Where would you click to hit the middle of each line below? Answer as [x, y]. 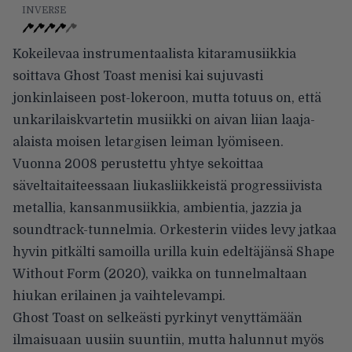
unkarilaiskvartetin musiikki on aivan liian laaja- [164, 120]
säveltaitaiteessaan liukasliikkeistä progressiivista [167, 186]
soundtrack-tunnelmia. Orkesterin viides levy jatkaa [174, 230]
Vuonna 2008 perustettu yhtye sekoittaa [138, 164]
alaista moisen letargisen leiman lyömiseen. [148, 142]
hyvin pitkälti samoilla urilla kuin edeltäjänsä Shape [174, 252]
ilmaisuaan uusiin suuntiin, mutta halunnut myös [168, 340]
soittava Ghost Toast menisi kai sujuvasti [138, 76]
